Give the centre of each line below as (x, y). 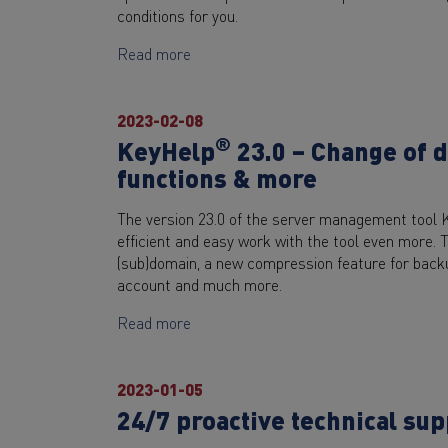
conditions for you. (177, 14)
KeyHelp (166, 150)
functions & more (217, 177)
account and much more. (199, 283)
